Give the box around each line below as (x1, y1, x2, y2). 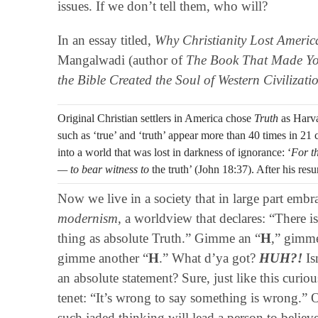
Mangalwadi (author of (57, 52, 186, 67)
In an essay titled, (57, 32, 155, 48)
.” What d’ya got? (158, 250, 259, 265)
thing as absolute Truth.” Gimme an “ (57, 230, 261, 246)
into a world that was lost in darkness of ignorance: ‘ (57, 146, 291, 158)
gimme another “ (57, 250, 148, 265)
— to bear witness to (57, 163, 152, 175)
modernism (57, 210, 118, 226)
